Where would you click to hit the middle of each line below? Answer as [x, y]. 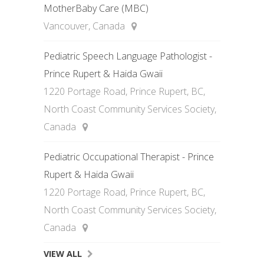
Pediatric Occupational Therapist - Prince [129, 157]
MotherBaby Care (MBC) [96, 8]
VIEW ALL [63, 254]
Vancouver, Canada [85, 26]
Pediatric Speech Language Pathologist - [128, 56]
